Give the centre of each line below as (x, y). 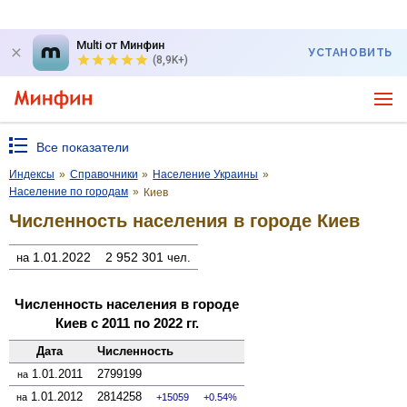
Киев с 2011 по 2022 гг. (127, 323)
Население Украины (206, 174)
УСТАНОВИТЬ (350, 53)
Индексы (32, 174)
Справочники (104, 174)
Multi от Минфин (120, 45)
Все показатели (83, 147)
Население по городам (69, 192)
